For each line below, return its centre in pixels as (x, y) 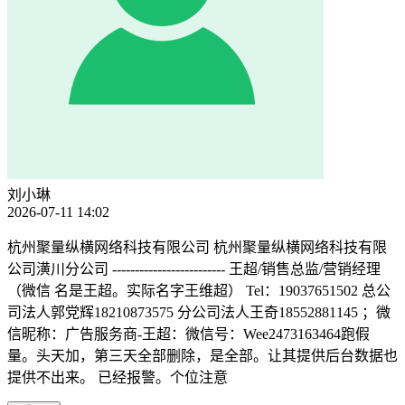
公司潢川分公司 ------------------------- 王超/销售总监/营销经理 (194, 269)
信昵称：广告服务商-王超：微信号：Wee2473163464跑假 (188, 334)
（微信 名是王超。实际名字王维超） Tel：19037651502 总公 (199, 291)
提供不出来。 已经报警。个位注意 (118, 378)
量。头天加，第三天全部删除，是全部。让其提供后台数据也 (202, 356)
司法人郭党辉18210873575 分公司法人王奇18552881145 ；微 (199, 313)
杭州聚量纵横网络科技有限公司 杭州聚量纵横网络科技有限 (197, 248)
